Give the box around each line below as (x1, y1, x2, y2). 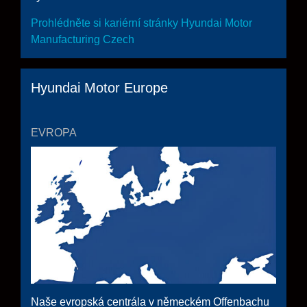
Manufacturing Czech (31, 34, 134, 46)
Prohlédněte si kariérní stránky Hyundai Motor (31, 17, 252, 29)
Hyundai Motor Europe (31, 80, 168, 96)
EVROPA (31, 127, 77, 139)
